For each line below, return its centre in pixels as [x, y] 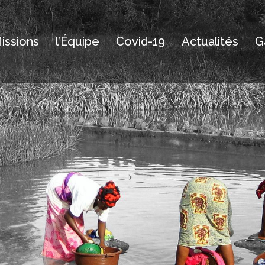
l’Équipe [77, 41]
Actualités [210, 41]
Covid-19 [140, 41]
